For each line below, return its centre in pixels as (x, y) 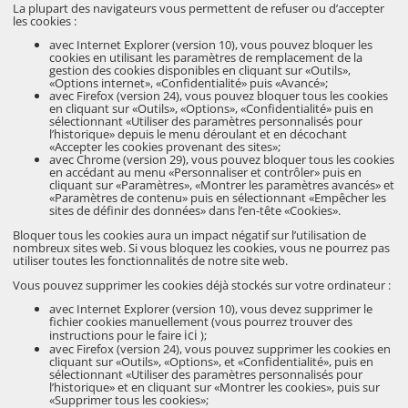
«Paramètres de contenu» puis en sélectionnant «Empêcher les (218, 198)
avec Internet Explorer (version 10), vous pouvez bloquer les (211, 45)
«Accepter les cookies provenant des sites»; (165, 147)
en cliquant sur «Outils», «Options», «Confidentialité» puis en (212, 109)
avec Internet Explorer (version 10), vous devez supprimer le (211, 309)
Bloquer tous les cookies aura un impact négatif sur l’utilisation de (190, 235)
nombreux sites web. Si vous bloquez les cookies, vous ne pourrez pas (202, 248)
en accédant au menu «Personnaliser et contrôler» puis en (206, 173)
